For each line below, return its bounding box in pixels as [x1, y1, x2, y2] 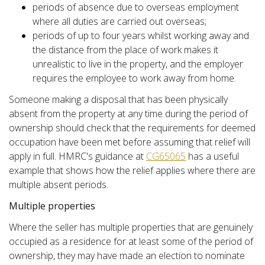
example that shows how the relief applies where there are [9, 163, 256, 177]
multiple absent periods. [9, 177, 108, 191]
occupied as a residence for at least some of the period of [9, 234, 253, 248]
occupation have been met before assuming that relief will [9, 135, 250, 148]
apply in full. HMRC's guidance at [9, 149, 146, 163]
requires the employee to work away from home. [33, 71, 236, 85]
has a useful [186, 149, 239, 163]
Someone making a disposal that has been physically [9, 92, 228, 106]
